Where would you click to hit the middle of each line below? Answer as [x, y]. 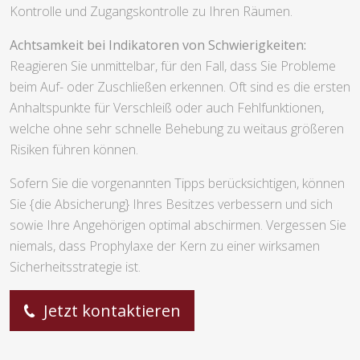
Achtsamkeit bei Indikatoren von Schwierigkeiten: [158, 45]
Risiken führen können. [74, 149]
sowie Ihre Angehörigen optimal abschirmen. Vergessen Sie [178, 225]
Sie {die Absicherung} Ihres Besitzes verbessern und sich [171, 204]
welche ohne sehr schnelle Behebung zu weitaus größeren [177, 128]
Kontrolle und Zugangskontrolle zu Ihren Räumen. [151, 11]
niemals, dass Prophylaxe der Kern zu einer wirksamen [165, 245]
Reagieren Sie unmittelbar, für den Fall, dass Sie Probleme [173, 65]
